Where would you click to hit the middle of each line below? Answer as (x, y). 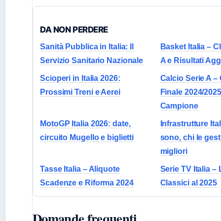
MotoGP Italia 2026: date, (85, 124)
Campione (179, 106)
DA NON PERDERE (74, 30)
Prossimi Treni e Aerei (80, 92)
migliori (174, 151)
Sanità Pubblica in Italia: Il (87, 47)
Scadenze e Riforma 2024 (87, 183)
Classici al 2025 (188, 183)
